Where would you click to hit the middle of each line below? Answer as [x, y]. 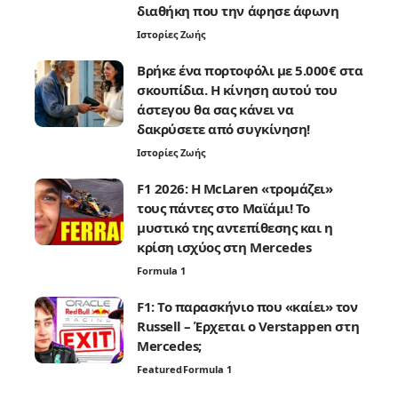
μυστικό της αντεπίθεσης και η [235, 228]
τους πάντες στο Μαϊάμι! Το [223, 208]
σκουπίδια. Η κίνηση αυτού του [237, 90]
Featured [159, 370]
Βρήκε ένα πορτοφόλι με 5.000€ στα [250, 71]
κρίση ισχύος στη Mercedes [224, 247]
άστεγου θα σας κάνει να [215, 110]
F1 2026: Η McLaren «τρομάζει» [235, 189]
